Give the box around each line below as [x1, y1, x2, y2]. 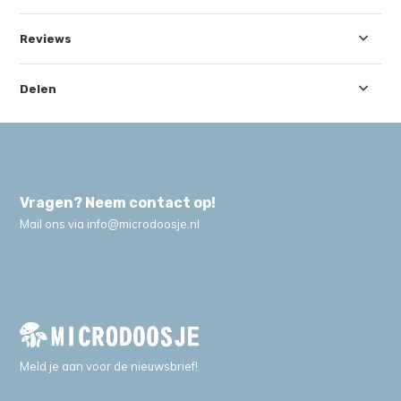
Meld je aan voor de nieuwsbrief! [20, 358, 199, 373]
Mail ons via [20, 216, 88, 231]
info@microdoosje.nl [87, 216, 200, 231]
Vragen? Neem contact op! [20, 193, 217, 211]
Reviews [20, 31, 73, 46]
